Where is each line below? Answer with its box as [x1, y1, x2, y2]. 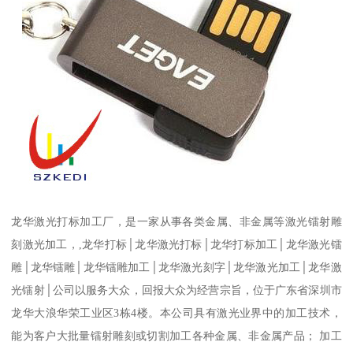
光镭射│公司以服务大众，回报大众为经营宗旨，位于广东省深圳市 [11, 284, 342, 297]
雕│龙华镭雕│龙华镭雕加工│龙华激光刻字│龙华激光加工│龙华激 [11, 261, 342, 274]
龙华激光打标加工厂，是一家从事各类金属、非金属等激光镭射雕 [11, 215, 342, 229]
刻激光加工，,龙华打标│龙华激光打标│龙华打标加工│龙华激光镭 [11, 238, 342, 251]
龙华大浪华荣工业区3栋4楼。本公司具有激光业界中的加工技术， [11, 307, 342, 320]
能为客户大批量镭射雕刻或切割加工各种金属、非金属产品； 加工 [11, 329, 342, 343]
